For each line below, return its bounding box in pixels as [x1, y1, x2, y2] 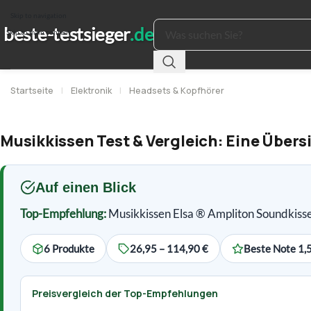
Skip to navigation [10, 10, 67, 19]
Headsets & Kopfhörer [129, 85, 224, 96]
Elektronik [71, 85, 112, 96]
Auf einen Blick [35, 180, 136, 195]
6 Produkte [44, 242, 94, 255]
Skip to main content [6, 28, 71, 37]
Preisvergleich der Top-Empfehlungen [32, 287, 218, 300]
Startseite [10, 85, 53, 96]
